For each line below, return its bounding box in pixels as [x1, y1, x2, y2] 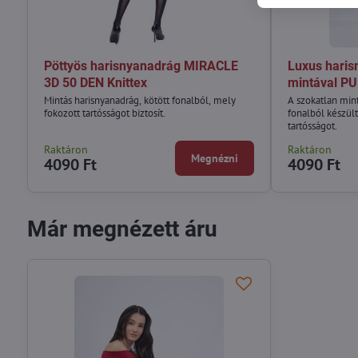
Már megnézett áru [26, 215, 217, 242]
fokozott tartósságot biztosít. [43, 105, 165, 120]
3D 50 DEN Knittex [43, 74, 147, 90]
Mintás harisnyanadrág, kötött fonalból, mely [43, 93, 236, 107]
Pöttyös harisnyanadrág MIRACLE [43, 58, 238, 74]
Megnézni [191, 150, 239, 165]
